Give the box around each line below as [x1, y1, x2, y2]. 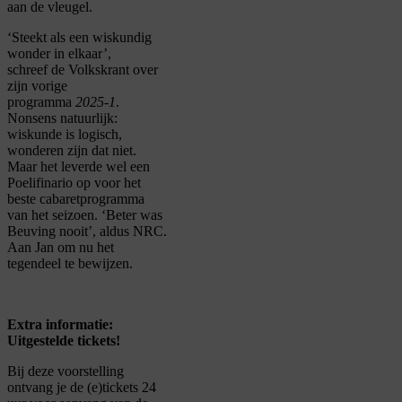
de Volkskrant [51, 62, 129, 78]
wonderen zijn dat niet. [7, 143, 136, 159]
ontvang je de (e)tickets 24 [7, 380, 156, 396]
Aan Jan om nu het [7, 240, 114, 256]
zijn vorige [7, 78, 67, 94]
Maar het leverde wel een [7, 159, 150, 175]
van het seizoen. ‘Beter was [7, 207, 162, 223]
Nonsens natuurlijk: [7, 110, 118, 127]
